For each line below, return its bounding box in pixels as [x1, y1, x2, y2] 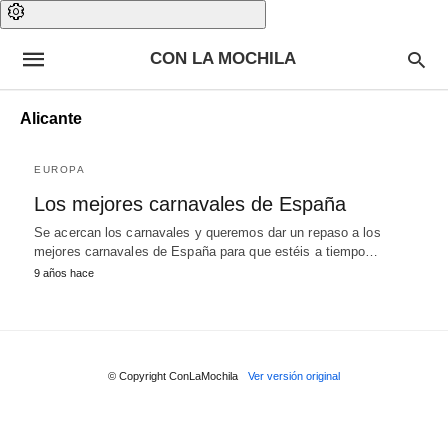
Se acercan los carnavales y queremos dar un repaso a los [34, 225, 381, 240]
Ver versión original [248, 370, 340, 382]
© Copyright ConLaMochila [108, 370, 238, 382]
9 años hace [34, 267, 94, 279]
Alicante [20, 110, 82, 127]
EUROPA [34, 164, 85, 175]
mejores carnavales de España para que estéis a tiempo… [34, 244, 379, 259]
